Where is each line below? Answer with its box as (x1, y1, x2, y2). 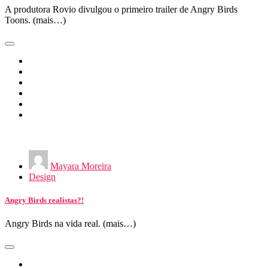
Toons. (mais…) (5, 14, 66, 25)
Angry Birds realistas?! (5, 195, 84, 205)
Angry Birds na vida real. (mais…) (5, 218, 136, 229)
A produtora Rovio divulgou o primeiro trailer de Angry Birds (5, 4, 237, 14)
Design (29, 171, 56, 182)
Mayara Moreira (50, 160, 111, 171)
